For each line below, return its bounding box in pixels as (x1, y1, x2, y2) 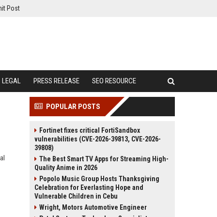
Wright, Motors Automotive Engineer (39, 203, 147, 211)
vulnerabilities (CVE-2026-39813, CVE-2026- (34, 135, 161, 143)
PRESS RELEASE (33, 77, 79, 85)
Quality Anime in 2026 (34, 164, 97, 171)
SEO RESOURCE (92, 77, 136, 85)
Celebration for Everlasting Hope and (34, 184, 143, 191)
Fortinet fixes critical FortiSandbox (39, 126, 140, 134)
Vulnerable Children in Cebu (34, 192, 118, 200)
